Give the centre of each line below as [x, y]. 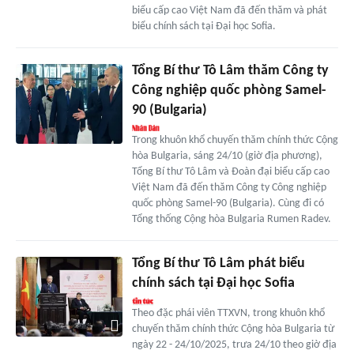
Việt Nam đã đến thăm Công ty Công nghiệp [229, 188]
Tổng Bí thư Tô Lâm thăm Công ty [230, 71]
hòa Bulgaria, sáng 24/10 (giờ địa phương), [227, 156]
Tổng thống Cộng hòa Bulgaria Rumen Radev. [231, 220]
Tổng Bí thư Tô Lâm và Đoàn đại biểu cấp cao [230, 172]
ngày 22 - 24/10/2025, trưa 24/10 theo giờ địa [234, 345]
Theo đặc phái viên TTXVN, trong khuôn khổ [228, 314]
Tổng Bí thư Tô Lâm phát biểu [218, 264]
